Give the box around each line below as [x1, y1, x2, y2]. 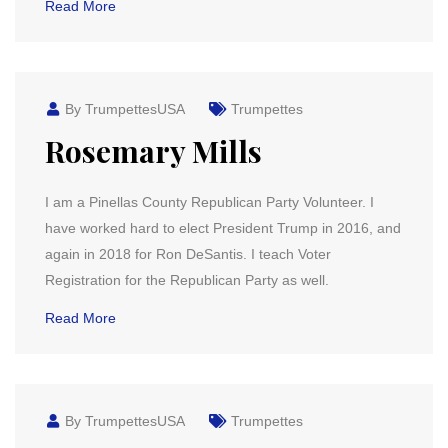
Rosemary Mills [45, 131, 262, 171]
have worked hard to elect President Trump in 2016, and [45, 220, 401, 236]
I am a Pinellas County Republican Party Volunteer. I [45, 194, 374, 210]
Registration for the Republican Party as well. [45, 272, 329, 288]
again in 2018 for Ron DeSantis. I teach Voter [45, 246, 331, 262]
